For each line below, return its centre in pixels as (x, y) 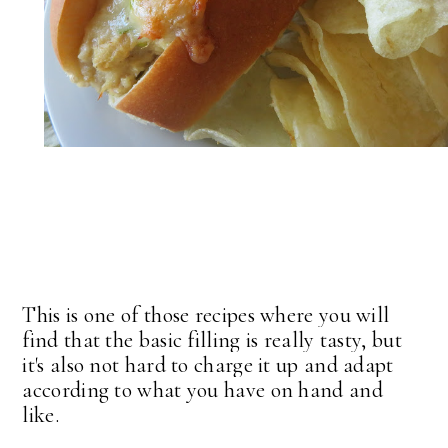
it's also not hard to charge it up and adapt (208, 365)
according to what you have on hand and (202, 390)
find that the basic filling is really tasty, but (212, 340)
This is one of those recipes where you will (206, 315)
